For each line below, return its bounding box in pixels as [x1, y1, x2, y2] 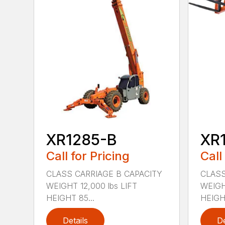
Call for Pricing [46, 149, 130, 164]
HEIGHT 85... [46, 193, 95, 203]
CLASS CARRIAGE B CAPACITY [46, 169, 163, 179]
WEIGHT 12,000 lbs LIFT [46, 181, 138, 191]
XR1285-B [46, 131, 118, 149]
